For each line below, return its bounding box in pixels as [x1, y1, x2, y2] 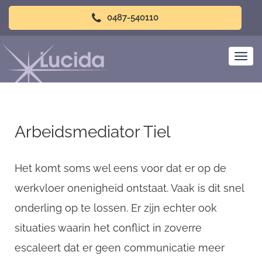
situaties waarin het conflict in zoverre [15, 222, 202, 234]
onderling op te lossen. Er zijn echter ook [15, 202, 217, 214]
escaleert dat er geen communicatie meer [15, 242, 225, 254]
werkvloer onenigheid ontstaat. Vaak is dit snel [15, 182, 244, 194]
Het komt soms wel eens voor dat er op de [15, 162, 226, 174]
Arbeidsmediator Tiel [15, 122, 171, 142]
